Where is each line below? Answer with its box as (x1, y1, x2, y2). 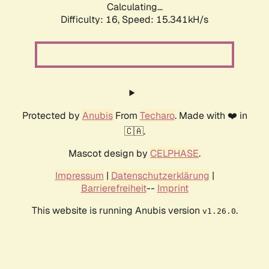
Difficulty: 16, (61, 13, 122, 26)
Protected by (22, 109, 82, 122)
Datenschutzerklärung (110, 169, 210, 183)
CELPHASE (150, 147, 199, 160)
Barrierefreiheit (80, 182, 147, 195)
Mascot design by (68, 147, 150, 160)
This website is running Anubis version (31, 204, 202, 217)
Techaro (139, 109, 175, 122)
